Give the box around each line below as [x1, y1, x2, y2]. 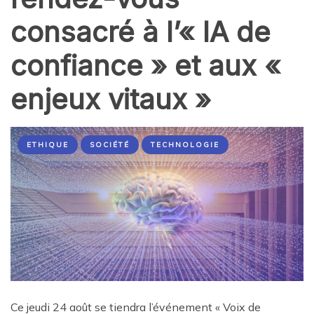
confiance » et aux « [11, 48, 280, 83]
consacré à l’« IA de [11, 15, 271, 50]
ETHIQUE [27, 140, 69, 150]
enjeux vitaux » [11, 82, 211, 117]
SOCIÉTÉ [90, 140, 130, 150]
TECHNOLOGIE [151, 140, 219, 150]
